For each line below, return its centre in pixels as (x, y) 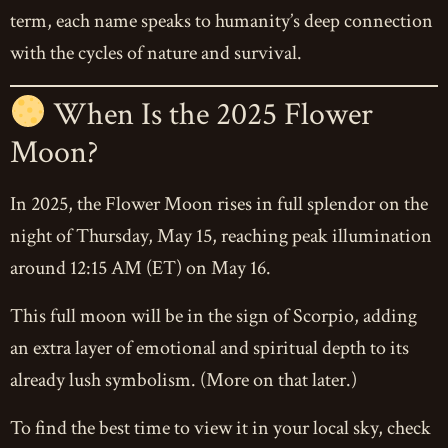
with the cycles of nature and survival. (156, 53)
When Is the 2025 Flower (210, 115)
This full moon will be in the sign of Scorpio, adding (213, 316)
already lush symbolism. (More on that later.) (183, 380)
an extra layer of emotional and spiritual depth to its (209, 348)
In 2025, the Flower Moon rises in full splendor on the (219, 204)
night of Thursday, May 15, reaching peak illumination (221, 236)
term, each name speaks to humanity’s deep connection (221, 21)
